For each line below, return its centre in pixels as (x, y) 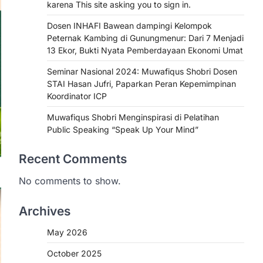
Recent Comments (73, 159)
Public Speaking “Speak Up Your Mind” (123, 129)
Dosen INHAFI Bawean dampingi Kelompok (129, 26)
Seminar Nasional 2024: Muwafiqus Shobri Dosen (142, 71)
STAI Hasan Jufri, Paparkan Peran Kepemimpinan (141, 84)
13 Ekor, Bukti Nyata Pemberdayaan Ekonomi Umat (145, 50)
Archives (45, 211)
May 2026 (67, 232)
